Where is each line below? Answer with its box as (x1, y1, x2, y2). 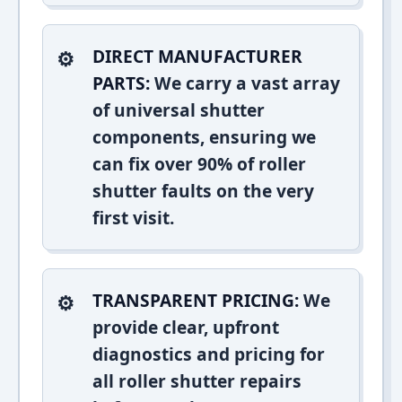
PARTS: (92, 71, 150, 95)
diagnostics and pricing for (92, 342, 325, 366)
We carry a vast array (150, 71, 340, 95)
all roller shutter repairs (92, 369, 301, 393)
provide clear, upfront (92, 315, 279, 339)
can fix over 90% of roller (92, 152, 306, 176)
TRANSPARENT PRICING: (92, 288, 299, 312)
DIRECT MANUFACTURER (92, 44, 302, 68)
